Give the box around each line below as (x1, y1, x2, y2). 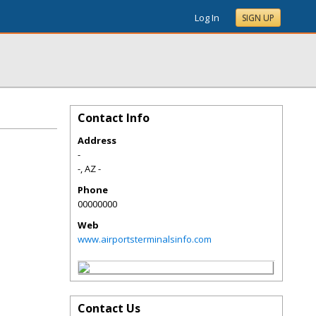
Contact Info (78, 110, 150, 126)
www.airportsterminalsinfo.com (78, 233, 212, 245)
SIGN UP (242, 12, 274, 24)
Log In (195, 11, 219, 24)
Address (78, 134, 116, 147)
